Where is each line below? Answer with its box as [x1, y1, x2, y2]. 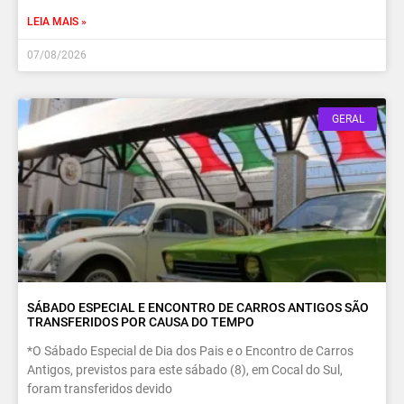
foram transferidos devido [27, 381, 172, 396]
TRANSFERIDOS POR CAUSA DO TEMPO [27, 314, 254, 329]
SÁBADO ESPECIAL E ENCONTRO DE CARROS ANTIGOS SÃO [27, 299, 369, 315]
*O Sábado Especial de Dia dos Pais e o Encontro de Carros [27, 343, 353, 358]
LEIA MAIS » [27, 14, 87, 28]
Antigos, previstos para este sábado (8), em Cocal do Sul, [27, 362, 343, 377]
